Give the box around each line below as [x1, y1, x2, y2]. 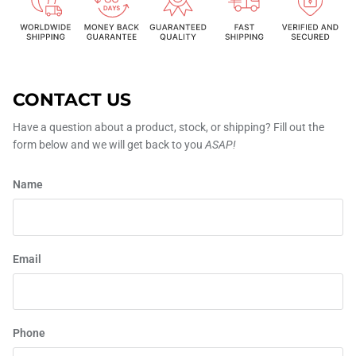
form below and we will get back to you [13, 138, 205, 152]
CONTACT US [13, 89, 131, 111]
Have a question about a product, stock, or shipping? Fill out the [13, 121, 324, 134]
